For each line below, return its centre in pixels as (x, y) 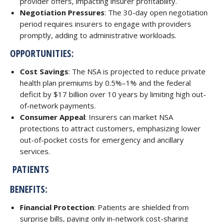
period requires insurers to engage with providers (106, 24)
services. (35, 151)
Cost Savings (44, 71)
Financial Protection (57, 207)
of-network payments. (58, 106)
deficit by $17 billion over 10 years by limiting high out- (113, 94)
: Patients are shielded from (141, 207)
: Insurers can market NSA (129, 117)
